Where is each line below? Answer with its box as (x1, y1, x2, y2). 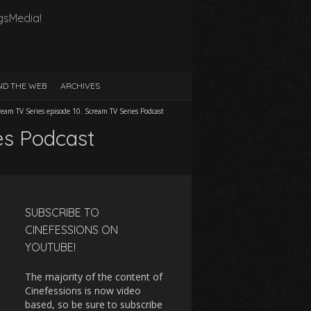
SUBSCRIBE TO (25, 205, 99, 219)
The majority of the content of (25, 269, 162, 283)
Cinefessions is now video (25, 283, 141, 297)
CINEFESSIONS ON (25, 222, 118, 237)
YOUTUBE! (25, 239, 76, 254)
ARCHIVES (60, 80, 100, 91)
